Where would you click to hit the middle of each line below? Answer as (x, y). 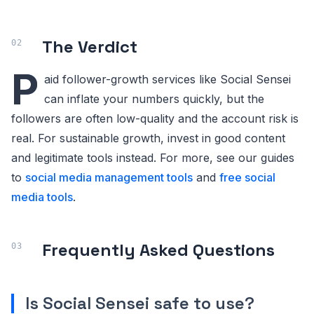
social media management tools (109, 177)
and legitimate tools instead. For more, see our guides (153, 157)
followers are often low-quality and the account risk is (155, 118)
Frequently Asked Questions (158, 250)
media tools (42, 197)
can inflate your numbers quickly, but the (154, 98)
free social (247, 177)
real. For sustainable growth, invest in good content (148, 138)
